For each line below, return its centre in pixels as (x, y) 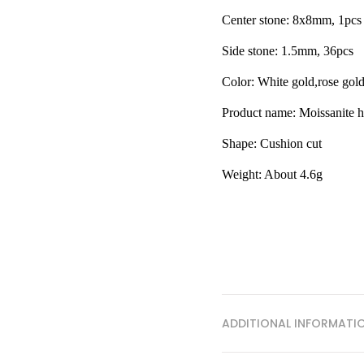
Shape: (239, 143)
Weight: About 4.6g (272, 174)
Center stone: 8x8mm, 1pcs (292, 20)
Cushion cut (291, 143)
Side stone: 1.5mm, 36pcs (288, 51)
